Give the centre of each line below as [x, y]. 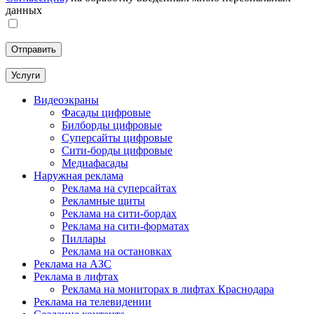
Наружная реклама [78, 175]
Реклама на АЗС [73, 264]
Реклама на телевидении [93, 301]
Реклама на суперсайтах [119, 188]
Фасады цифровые [106, 112]
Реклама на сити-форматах [125, 226]
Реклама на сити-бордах [119, 213]
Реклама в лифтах [76, 276]
